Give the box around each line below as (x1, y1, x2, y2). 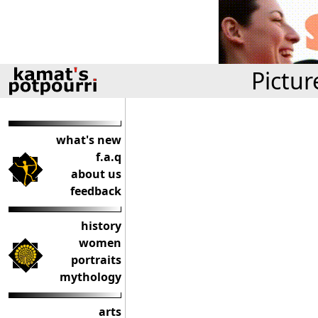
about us (71, 166, 121, 182)
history (81, 218, 121, 234)
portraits (71, 252, 121, 268)
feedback (70, 183, 121, 199)
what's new (56, 132, 121, 148)
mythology (60, 269, 121, 285)
